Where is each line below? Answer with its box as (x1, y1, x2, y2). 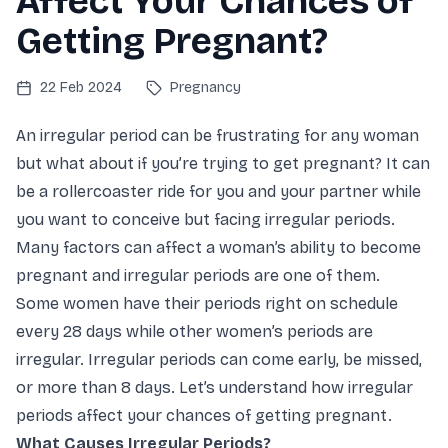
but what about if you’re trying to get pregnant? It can (16, 154, 430, 174)
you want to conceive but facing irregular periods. (16, 210, 395, 230)
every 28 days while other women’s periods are (16, 322, 373, 342)
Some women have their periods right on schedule (16, 294, 398, 314)
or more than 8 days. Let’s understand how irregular (16, 378, 413, 398)
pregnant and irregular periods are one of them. (16, 266, 384, 286)
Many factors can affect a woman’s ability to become (16, 238, 421, 258)
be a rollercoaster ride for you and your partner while (16, 182, 421, 202)
